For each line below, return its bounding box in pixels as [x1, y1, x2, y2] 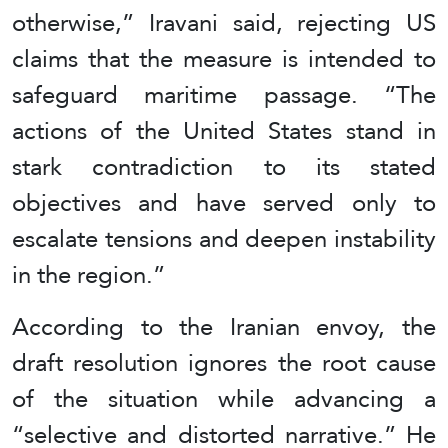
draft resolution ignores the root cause [12, 340, 436, 385]
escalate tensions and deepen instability [12, 216, 436, 261]
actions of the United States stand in [12, 108, 436, 153]
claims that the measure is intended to [12, 36, 436, 81]
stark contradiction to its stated [12, 144, 436, 189]
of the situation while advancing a [12, 376, 436, 421]
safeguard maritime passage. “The [12, 72, 436, 117]
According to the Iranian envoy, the [12, 304, 436, 349]
